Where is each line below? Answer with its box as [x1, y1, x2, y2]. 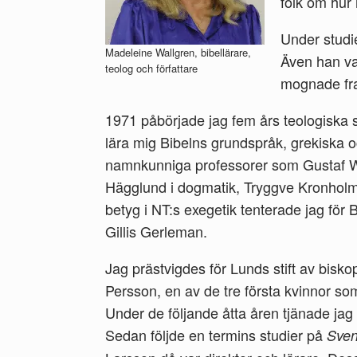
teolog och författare [105, 61, 198, 76]
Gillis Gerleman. [105, 221, 207, 241]
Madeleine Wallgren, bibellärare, [105, 45, 251, 60]
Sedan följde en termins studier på [105, 324, 327, 345]
